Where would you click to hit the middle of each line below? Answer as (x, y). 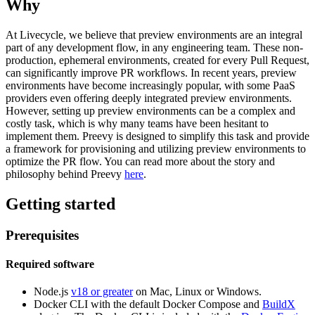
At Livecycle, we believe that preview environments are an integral (154, 34)
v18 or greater (102, 292)
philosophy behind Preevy (65, 174)
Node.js (52, 292)
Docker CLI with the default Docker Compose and (148, 304)
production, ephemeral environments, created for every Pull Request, (157, 60)
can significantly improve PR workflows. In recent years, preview (151, 72)
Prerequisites (42, 235)
